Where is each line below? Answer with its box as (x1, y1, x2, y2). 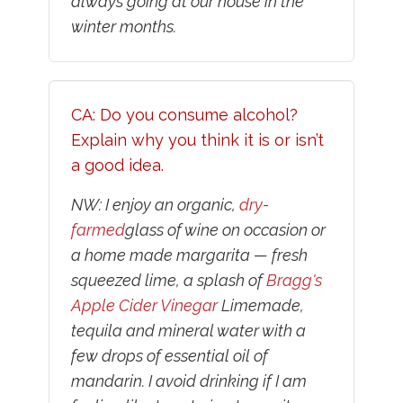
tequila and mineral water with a (70, 321, 306, 341)
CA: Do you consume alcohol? (70, 105, 298, 125)
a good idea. (70, 156, 164, 175)
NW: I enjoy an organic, (70, 195, 239, 215)
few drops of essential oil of (70, 346, 268, 366)
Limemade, (217, 296, 304, 316)
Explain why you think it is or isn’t (70, 130, 324, 150)
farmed (70, 220, 125, 240)
